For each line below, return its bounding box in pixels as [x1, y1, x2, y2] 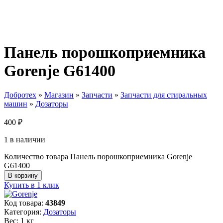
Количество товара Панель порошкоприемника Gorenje [4, 152, 192, 161]
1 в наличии [4, 135, 45, 144]
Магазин [44, 91, 74, 100]
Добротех [4, 91, 36, 100]
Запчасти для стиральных [120, 91, 207, 100]
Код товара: [4, 199, 45, 208]
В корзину [8, 172, 38, 180]
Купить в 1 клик [4, 181, 59, 190]
